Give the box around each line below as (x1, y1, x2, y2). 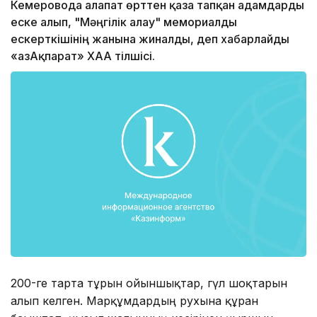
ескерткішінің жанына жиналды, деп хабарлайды (11, 32, 289, 47)
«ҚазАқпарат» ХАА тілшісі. (11, 49, 155, 64)
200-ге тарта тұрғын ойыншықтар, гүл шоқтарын (11, 275, 287, 290)
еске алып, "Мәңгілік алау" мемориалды (11, 15, 237, 30)
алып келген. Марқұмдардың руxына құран (11, 293, 258, 308)
